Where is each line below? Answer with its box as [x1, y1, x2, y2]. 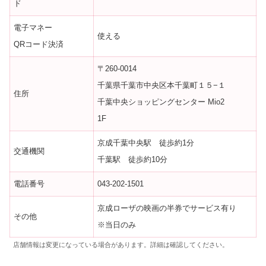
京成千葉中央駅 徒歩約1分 [97, 138, 195, 148]
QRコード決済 [14, 40, 64, 49]
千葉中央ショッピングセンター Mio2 [97, 97, 235, 107]
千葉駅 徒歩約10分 [97, 155, 168, 164]
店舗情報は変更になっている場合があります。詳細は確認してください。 [13, 241, 229, 249]
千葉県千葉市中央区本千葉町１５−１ [97, 81, 226, 90]
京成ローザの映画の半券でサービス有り [97, 204, 237, 213]
